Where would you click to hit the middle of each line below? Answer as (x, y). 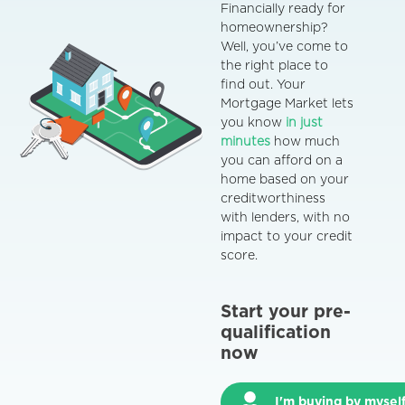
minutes (248, 141)
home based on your (285, 179)
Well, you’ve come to (285, 47)
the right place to (275, 66)
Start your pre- (286, 312)
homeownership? (274, 28)
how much (307, 141)
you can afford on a (282, 160)
